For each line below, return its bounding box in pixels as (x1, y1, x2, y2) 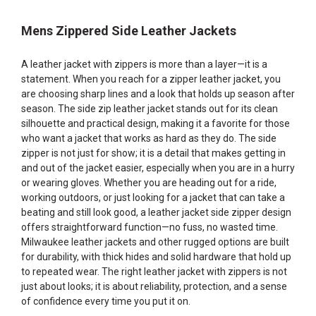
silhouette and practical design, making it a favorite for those (21, 118, 290, 129)
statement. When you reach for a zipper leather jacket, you (21, 73, 281, 85)
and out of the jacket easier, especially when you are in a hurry (21, 162, 295, 174)
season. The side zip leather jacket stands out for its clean (21, 103, 278, 114)
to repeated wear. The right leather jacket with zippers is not (21, 266, 287, 277)
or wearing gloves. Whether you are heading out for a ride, (21, 177, 276, 188)
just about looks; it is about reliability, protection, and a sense (21, 281, 287, 292)
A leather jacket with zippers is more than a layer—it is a (21, 59, 267, 70)
